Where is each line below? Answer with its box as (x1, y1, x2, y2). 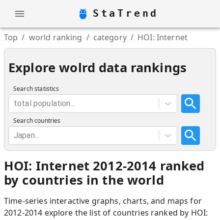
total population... (14, 99, 75, 108)
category (93, 32, 127, 43)
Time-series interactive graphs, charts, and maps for (4, 195, 202, 206)
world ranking (28, 32, 82, 43)
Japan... (14, 131, 40, 140)
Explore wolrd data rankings (8, 59, 187, 76)
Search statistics (13, 84, 59, 93)
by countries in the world (4, 171, 164, 189)
